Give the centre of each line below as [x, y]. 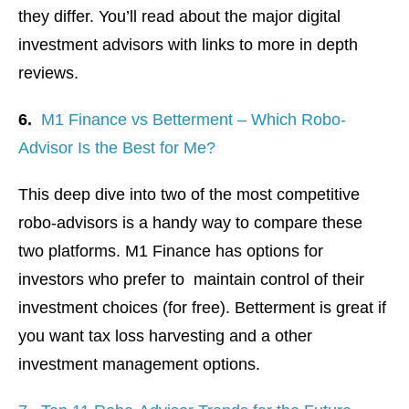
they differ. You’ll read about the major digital [179, 17]
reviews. [48, 73]
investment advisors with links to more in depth [188, 45]
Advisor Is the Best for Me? [117, 148]
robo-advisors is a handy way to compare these [190, 223]
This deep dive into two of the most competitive [189, 195]
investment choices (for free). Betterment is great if [202, 308]
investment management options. [139, 365]
